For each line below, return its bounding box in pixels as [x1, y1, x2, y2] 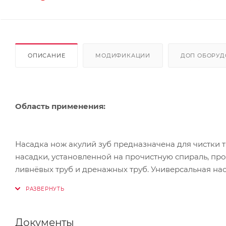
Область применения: [15, 101, 105, 111]
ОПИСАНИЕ [28, 51, 66, 59]
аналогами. [15, 177, 60, 187]
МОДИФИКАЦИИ [95, 51, 151, 59]
